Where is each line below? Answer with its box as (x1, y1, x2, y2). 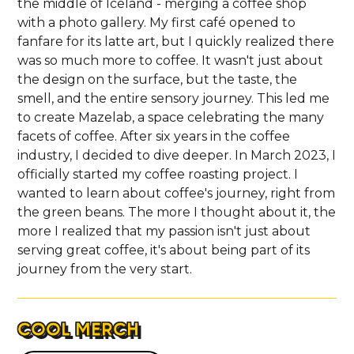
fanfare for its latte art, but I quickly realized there (17, 33, 335, 49)
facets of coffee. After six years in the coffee (17, 128, 291, 144)
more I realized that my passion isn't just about (17, 223, 311, 239)
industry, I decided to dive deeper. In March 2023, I (17, 147, 337, 163)
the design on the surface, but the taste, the (17, 71, 298, 87)
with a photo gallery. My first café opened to (17, 14, 296, 30)
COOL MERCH (17, 316, 140, 341)
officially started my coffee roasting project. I (17, 166, 299, 182)
